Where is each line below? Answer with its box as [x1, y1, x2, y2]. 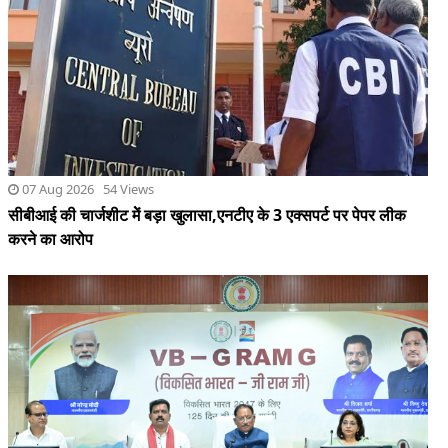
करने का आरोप [8, 228, 93, 251]
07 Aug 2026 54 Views [19, 180, 154, 199]
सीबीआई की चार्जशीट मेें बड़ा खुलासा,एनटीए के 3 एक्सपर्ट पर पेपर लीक [8, 204, 406, 227]
